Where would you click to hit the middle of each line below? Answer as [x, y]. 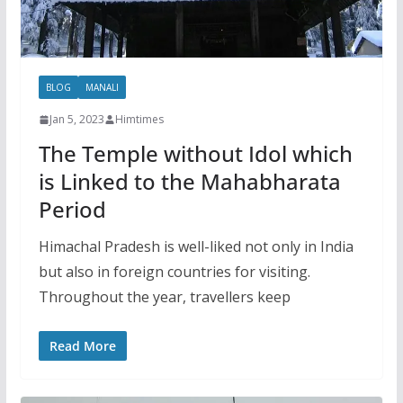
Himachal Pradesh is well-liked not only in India [196, 247]
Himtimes [139, 120]
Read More [82, 346]
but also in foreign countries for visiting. [174, 272]
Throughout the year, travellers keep [164, 297]
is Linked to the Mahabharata [189, 182]
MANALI [102, 88]
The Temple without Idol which [195, 154]
